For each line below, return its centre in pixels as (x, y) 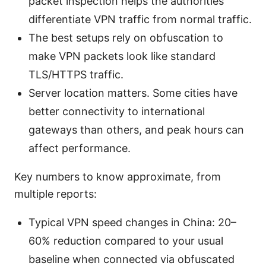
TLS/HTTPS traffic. (76, 74)
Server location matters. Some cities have (133, 93)
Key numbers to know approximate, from (118, 176)
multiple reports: (56, 194)
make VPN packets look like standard (122, 56)
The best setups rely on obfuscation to (126, 37)
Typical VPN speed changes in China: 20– (132, 222)
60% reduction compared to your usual (126, 240)
